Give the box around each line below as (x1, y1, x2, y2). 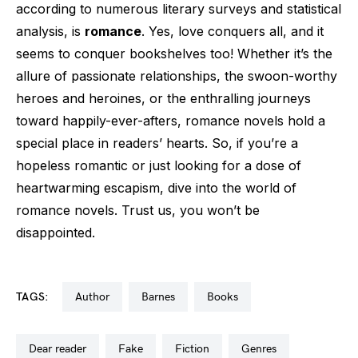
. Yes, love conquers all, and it (141, 23, 324, 39)
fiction (182, 342, 209, 356)
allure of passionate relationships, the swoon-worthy (16, 68, 337, 84)
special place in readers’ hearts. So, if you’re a (16, 135, 298, 151)
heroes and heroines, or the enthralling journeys (16, 90, 311, 106)
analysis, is (16, 23, 85, 39)
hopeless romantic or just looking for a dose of (16, 157, 301, 173)
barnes (148, 290, 175, 304)
